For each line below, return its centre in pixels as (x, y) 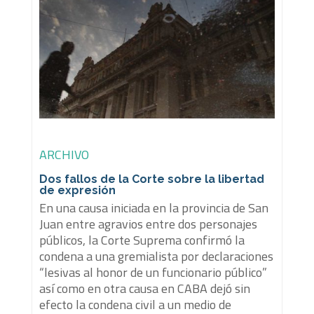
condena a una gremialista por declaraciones (156, 257)
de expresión (77, 191)
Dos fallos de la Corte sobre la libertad (151, 179)
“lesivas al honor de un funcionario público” (153, 273)
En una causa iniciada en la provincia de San (153, 208)
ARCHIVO (64, 155)
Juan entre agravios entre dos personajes (148, 224)
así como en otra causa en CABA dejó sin (144, 289)
